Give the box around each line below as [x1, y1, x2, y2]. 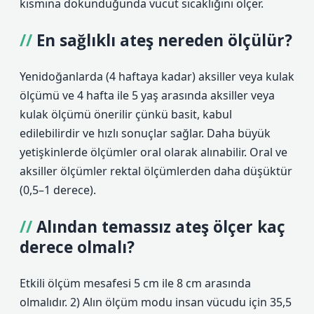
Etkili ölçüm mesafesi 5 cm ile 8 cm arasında [20, 275, 251, 291]
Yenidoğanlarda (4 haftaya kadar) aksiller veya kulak [20, 69, 294, 84]
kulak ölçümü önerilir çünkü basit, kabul [20, 107, 232, 122]
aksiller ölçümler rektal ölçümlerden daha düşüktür [20, 163, 292, 179]
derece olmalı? [20, 236, 135, 258]
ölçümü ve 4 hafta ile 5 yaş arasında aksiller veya [20, 88, 275, 103]
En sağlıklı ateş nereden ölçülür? [36, 29, 292, 51]
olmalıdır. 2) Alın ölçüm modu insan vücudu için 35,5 [20, 294, 292, 310]
